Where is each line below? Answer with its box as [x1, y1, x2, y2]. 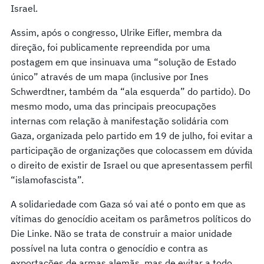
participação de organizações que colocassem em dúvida [11, 144, 253, 156]
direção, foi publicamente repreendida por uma [11, 41, 210, 53]
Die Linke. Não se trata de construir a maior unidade [11, 227, 232, 239]
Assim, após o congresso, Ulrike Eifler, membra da [11, 26, 222, 38]
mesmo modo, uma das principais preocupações [11, 100, 216, 112]
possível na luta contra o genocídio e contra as [11, 242, 208, 254]
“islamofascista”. [11, 173, 84, 186]
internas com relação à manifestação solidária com [11, 114, 229, 127]
